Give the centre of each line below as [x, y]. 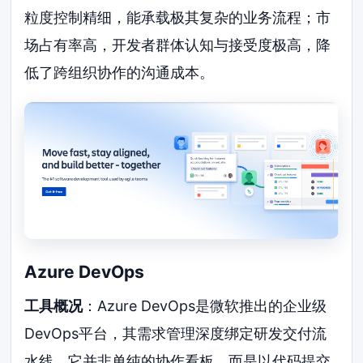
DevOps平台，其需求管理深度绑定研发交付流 [176, 333]
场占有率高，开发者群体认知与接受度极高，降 [178, 45]
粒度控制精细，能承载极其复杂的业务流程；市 [178, 17]
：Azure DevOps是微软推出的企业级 [205, 305]
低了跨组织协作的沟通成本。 [120, 72]
